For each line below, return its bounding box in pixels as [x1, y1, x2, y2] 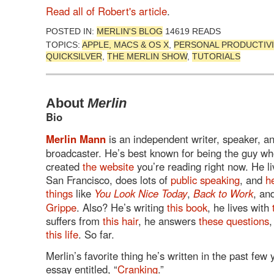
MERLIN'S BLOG [97, 27, 163, 36]
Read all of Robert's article [46, 3, 167, 18]
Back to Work [193, 185, 253, 201]
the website [83, 158, 134, 174]
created [46, 158, 83, 174]
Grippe [46, 199, 76, 215]
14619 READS [165, 27, 221, 36]
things [46, 185, 73, 201]
